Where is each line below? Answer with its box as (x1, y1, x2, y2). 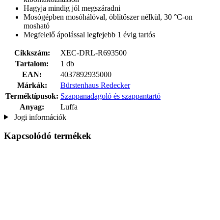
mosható (24, 21, 50, 30)
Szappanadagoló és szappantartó (60, 91, 161, 100)
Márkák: (17, 81, 47, 89)
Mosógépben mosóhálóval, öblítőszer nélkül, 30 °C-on (24, 12, 192, 21)
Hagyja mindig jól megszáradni (24, 3, 120, 12)
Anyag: (20, 102, 44, 111)
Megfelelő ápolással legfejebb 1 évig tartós (24, 30, 155, 39)
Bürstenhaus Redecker (60, 81, 130, 89)
